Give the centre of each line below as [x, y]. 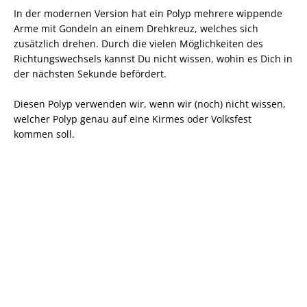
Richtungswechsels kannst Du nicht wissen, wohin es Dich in [153, 58]
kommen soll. [44, 134]
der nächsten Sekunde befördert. [90, 73]
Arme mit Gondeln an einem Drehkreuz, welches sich [136, 28]
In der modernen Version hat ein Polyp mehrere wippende [148, 13]
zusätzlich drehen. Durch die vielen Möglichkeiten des [138, 43]
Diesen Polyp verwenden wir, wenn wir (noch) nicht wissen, [150, 103]
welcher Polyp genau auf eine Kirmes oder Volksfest [133, 119]
